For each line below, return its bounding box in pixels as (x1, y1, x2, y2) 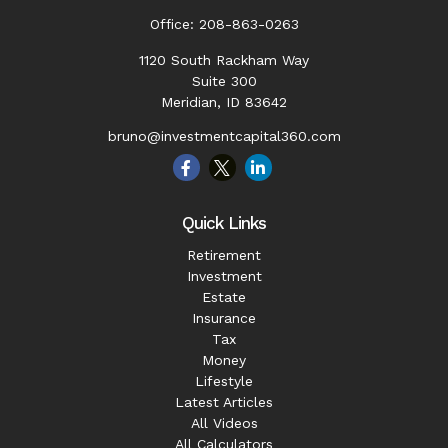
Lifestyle (195, 373, 253, 389)
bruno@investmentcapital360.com (107, 128, 341, 144)
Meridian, (161, 94, 221, 110)
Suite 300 (191, 73, 257, 89)
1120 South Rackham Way (139, 52, 309, 68)
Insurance (192, 310, 256, 326)
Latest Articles (175, 394, 273, 410)
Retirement (187, 247, 261, 263)
